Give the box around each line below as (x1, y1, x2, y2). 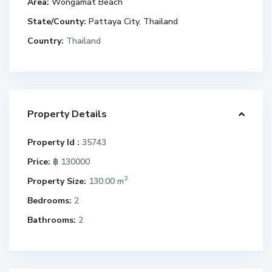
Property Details (27, 107, 107, 121)
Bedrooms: (27, 194, 72, 206)
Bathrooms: (27, 214, 76, 226)
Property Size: (27, 175, 87, 187)
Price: (27, 155, 51, 168)
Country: (27, 35, 64, 47)
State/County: (27, 15, 87, 27)
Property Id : (27, 136, 80, 148)
